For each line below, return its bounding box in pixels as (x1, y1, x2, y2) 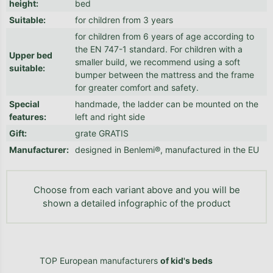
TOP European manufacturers (40, 255, 160, 266)
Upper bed (9, 50, 52, 61)
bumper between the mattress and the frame (75, 69, 254, 80)
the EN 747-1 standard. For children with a (75, 44, 243, 55)
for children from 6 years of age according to (75, 31, 254, 42)
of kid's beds (160, 255, 213, 266)
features (9, 112, 44, 122)
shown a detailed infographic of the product (43, 197, 230, 210)
